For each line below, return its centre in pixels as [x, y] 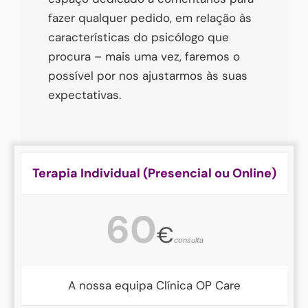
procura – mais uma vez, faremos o [144, 56]
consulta [188, 240]
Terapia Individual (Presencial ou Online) [154, 173]
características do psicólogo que [139, 37]
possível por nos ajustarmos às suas [148, 76]
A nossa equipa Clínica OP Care [154, 285]
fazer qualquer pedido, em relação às [150, 18]
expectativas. [85, 95]
